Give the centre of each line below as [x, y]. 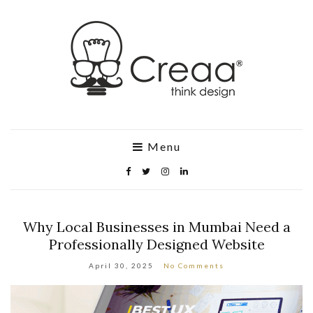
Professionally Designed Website [156, 244]
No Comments [194, 265]
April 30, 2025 [121, 265]
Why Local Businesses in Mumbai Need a [156, 227]
